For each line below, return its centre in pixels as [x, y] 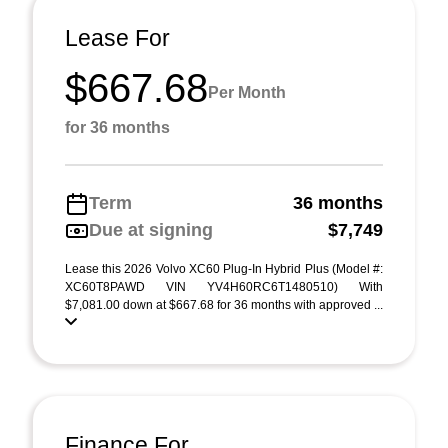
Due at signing [151, 230]
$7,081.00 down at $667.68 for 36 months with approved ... [224, 305]
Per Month [247, 92]
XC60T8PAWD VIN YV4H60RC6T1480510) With [224, 287]
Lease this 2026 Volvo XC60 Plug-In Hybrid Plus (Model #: [224, 269]
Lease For [117, 38]
